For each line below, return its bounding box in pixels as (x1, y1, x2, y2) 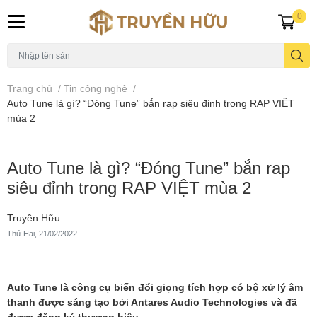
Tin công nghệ (64, 81, 127, 94)
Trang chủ (7, 81, 52, 94)
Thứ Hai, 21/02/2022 (7, 228, 77, 238)
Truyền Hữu (7, 211, 60, 224)
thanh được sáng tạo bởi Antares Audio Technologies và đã (7, 295, 297, 308)
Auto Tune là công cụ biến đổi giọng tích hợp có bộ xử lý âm (7, 280, 303, 293)
